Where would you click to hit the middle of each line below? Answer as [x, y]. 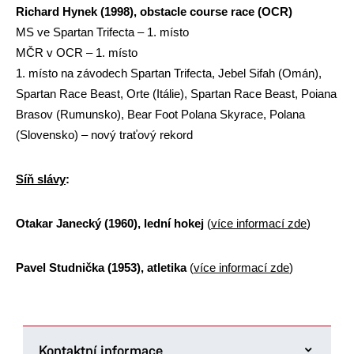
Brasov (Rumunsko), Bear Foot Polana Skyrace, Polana [160, 114]
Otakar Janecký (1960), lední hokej [111, 223]
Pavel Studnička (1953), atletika [103, 267]
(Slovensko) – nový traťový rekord [104, 135]
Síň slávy [41, 179]
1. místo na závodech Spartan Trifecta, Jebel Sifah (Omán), [169, 73]
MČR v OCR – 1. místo [77, 53]
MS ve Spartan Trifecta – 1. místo [102, 32]
